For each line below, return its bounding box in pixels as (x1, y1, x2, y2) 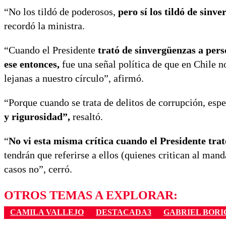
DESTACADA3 (96, 208, 151, 217)
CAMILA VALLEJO (10, 208, 84, 217)
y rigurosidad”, (4, 111, 73, 123)
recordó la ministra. (4, 20, 85, 32)
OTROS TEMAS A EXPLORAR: (4, 189, 178, 202)
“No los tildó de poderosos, (4, 6, 118, 18)
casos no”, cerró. (4, 163, 72, 175)
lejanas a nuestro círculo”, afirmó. (4, 73, 144, 84)
